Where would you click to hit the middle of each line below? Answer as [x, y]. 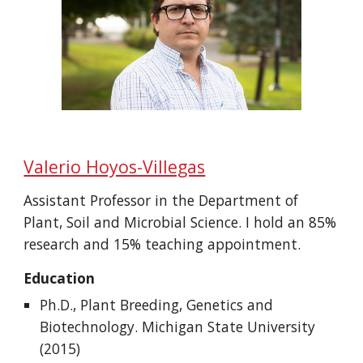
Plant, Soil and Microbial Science [131, 222]
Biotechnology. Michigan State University [178, 327]
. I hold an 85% [288, 222]
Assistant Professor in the [111, 201]
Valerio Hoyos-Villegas [115, 167]
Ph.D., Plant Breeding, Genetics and [157, 305]
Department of [249, 201]
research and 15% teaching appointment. [162, 244]
